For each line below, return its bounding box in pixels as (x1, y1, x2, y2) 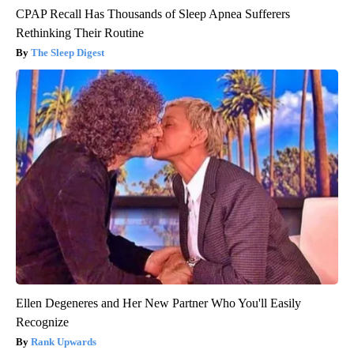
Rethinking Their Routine (16, 26, 144, 40)
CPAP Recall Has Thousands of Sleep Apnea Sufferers (16, 7, 290, 21)
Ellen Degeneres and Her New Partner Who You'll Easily (16, 296, 301, 311)
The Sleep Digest (31, 47, 104, 59)
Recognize (16, 315, 69, 330)
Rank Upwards (31, 336, 96, 348)
